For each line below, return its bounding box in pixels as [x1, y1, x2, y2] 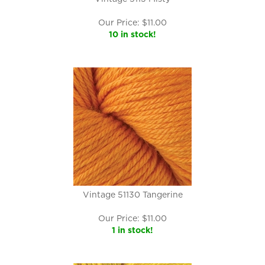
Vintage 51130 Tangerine [82, 190, 183, 199]
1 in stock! [112, 225, 153, 235]
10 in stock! [109, 30, 156, 39]
